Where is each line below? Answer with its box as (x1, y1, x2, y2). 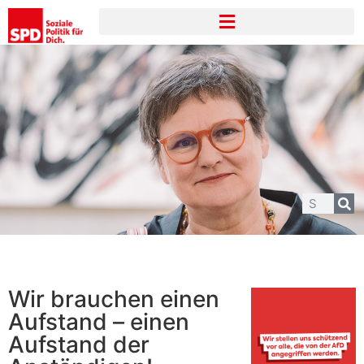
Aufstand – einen (8, 308, 189, 336)
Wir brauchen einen (8, 285, 219, 314)
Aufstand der (8, 331, 149, 359)
